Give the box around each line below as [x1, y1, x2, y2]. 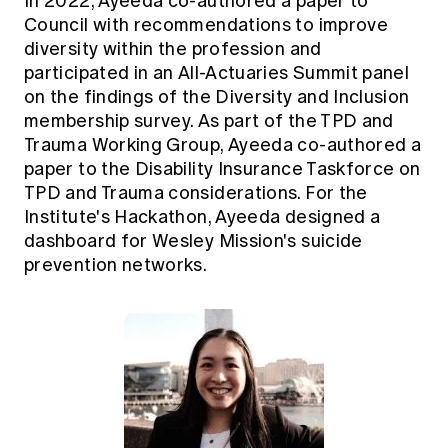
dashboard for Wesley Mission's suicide [24, 229, 363, 252]
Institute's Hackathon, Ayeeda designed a [24, 205, 381, 228]
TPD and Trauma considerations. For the [24, 181, 368, 204]
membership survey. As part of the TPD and [24, 109, 394, 132]
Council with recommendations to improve [24, 13, 389, 36]
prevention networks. [24, 253, 215, 276]
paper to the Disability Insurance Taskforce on [24, 157, 421, 180]
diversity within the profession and [24, 37, 322, 60]
